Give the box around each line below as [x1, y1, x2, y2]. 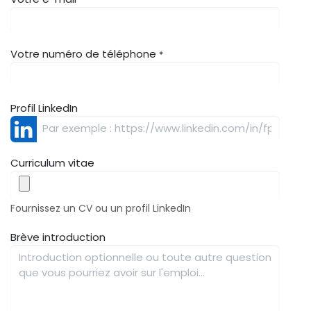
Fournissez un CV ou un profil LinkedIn [10, 201, 191, 215]
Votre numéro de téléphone [10, 46, 156, 61]
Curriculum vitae [10, 155, 94, 170]
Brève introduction [10, 229, 106, 244]
